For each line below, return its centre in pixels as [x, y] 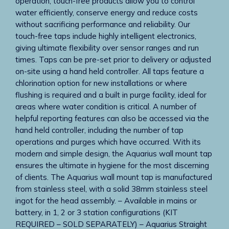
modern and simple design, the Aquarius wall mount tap [114, 154]
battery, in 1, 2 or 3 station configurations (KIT [97, 212]
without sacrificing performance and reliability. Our [103, 24]
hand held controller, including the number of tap [99, 130]
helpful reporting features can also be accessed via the [112, 118]
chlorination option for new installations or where [101, 83]
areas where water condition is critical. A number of [106, 107]
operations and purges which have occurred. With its [108, 142]
